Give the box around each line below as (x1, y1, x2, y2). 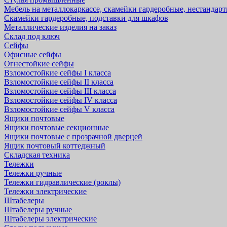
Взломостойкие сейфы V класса (4, 105, 115, 113)
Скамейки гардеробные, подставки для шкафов (4, 14, 168, 22)
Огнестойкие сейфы (4, 59, 74, 68)
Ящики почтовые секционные (4, 123, 109, 132)
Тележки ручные (4, 169, 62, 177)
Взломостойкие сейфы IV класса (4, 96, 117, 104)
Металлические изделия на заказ (4, 23, 117, 31)
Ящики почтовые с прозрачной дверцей (4, 132, 142, 141)
